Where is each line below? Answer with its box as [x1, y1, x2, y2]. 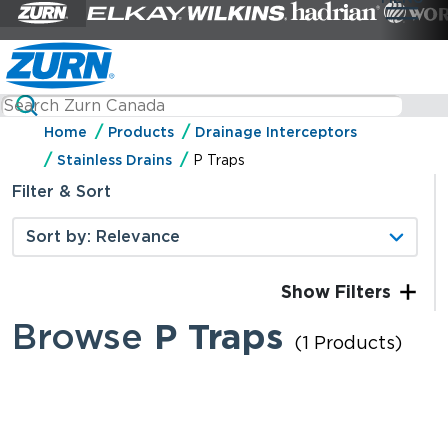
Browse [12, 314, 154, 357]
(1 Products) [294, 331, 402, 353]
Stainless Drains [57, 152, 172, 169]
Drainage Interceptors [195, 124, 357, 141]
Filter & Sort [12, 182, 111, 202]
